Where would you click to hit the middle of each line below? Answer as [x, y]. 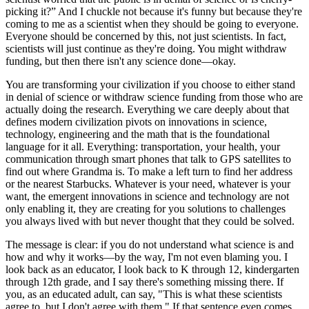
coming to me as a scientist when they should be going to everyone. [152, 23]
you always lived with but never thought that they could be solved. [150, 221]
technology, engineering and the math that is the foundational [138, 134]
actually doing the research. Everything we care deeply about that [147, 109]
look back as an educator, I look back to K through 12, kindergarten [152, 269]
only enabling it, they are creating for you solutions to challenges [146, 208]
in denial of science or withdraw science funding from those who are [154, 97]
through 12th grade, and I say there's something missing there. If [144, 281]
